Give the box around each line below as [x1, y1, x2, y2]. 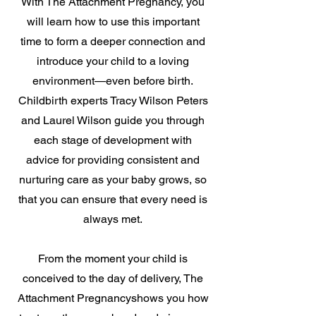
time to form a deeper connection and [20, 34, 205, 48]
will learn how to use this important [26, 14, 200, 28]
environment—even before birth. [32, 73, 193, 87]
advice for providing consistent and [26, 152, 200, 166]
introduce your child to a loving [37, 54, 189, 68]
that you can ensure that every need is [18, 192, 207, 206]
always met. [83, 212, 142, 226]
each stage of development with [34, 133, 192, 147]
